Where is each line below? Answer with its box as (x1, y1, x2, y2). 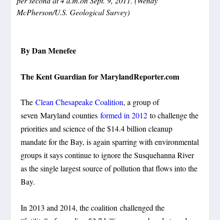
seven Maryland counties (21, 110, 101, 121)
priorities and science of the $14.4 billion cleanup (21, 123, 173, 134)
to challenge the (147, 110, 199, 121)
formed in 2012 (100, 110, 148, 121)
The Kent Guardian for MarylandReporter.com (21, 70, 180, 82)
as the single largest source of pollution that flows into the (21, 163, 198, 174)
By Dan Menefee (21, 44, 77, 56)
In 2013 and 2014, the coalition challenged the (21, 202, 165, 213)
